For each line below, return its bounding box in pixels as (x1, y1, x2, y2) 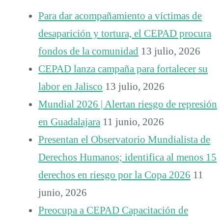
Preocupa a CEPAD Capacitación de (38, 204, 188, 216)
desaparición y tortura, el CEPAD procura (38, 27, 211, 39)
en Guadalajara (38, 115, 100, 128)
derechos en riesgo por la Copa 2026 (38, 168, 191, 181)
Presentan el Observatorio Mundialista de (38, 133, 210, 145)
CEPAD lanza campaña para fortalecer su (38, 62, 208, 75)
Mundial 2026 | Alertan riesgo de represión (38, 98, 217, 110)
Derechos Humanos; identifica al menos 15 (38, 151, 217, 163)
